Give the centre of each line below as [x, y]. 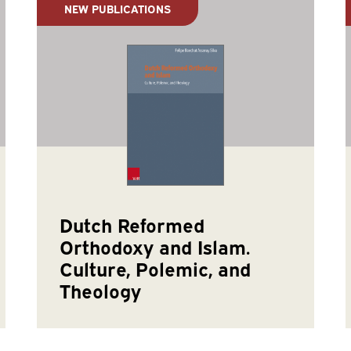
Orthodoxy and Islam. [155, 246]
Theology [101, 290]
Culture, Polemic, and [156, 268]
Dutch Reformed [132, 224]
